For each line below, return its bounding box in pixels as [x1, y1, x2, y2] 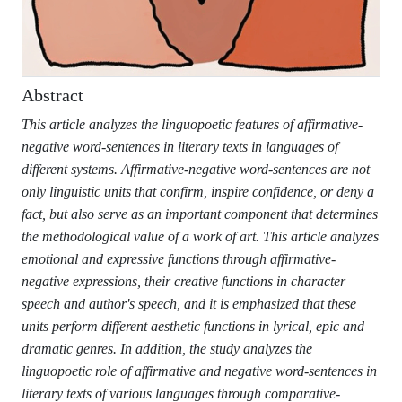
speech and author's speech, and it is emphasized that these [22, 295, 356, 311]
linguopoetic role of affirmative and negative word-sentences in [22, 363, 377, 379]
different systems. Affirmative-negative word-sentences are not [22, 161, 370, 177]
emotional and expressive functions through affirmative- [22, 250, 336, 267]
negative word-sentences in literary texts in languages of [22, 138, 338, 154]
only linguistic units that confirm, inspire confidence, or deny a [22, 183, 374, 199]
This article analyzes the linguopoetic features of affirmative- [22, 116, 363, 132]
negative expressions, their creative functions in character [22, 273, 345, 289]
